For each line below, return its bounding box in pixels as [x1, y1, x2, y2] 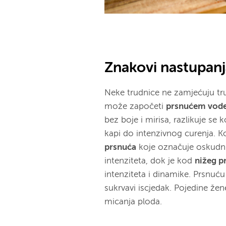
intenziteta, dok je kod [104, 156, 195, 165]
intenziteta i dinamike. [104, 170, 191, 179]
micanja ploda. [104, 197, 162, 206]
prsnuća [104, 143, 137, 152]
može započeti [104, 102, 166, 111]
